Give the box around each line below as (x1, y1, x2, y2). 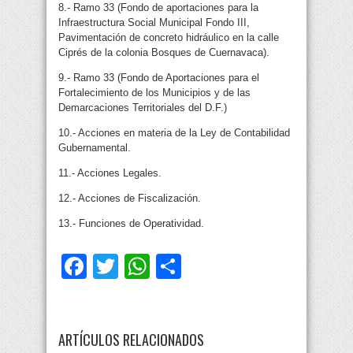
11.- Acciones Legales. (58, 167, 162, 180)
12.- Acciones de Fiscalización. (58, 192, 201, 205)
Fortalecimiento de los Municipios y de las (58, 87, 251, 99)
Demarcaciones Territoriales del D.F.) (58, 102, 227, 114)
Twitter (118, 252, 193, 281)
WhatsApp (150, 252, 266, 281)
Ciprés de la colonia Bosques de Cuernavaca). (58, 46, 269, 59)
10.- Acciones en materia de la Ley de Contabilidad (58, 127, 290, 139)
